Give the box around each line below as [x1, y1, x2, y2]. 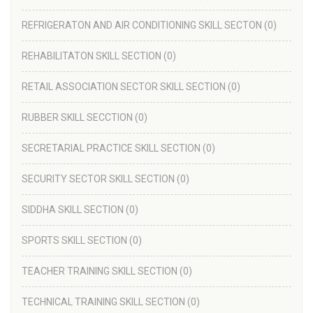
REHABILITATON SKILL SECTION [22, 50, 161, 62]
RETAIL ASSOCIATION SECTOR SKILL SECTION [22, 81, 226, 93]
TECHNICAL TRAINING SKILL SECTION [22, 296, 185, 308]
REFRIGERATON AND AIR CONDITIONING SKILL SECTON [22, 20, 262, 31]
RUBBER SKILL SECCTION [22, 112, 133, 124]
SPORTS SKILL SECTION [22, 235, 129, 247]
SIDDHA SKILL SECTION [22, 204, 124, 216]
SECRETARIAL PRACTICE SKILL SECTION [22, 143, 201, 154]
